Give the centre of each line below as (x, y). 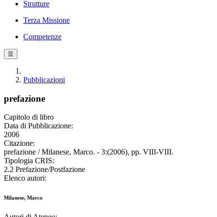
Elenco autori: (25, 178)
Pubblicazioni (44, 80)
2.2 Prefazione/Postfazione (45, 170)
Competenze (42, 37)
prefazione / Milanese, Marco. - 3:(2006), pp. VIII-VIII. (89, 152)
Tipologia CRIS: (29, 161)
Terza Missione (46, 20)
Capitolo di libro (29, 117)
